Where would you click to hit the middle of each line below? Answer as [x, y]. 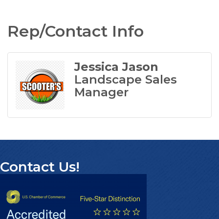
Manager [101, 92]
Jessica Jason [116, 66]
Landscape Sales [126, 79]
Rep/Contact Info [76, 31]
